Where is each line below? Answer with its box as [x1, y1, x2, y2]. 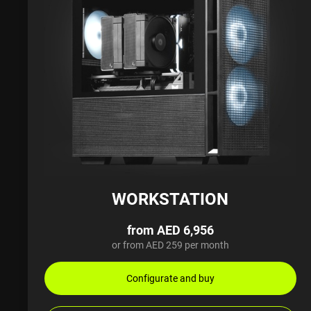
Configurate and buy [126, 271, 215, 285]
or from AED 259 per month [111, 237, 229, 251]
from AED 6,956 [126, 221, 214, 238]
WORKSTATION [112, 187, 229, 210]
